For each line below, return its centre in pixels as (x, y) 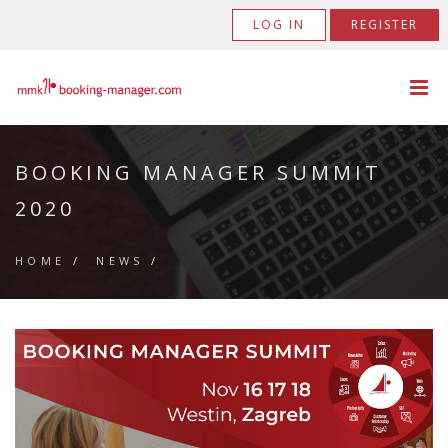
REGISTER (385, 24)
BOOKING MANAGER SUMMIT (198, 172)
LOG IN (279, 24)
